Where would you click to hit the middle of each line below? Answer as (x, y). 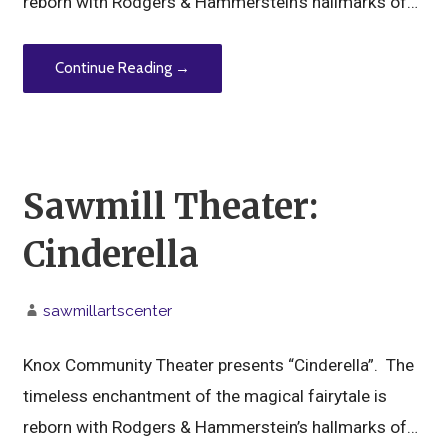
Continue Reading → (123, 68)
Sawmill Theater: (171, 206)
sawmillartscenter (108, 311)
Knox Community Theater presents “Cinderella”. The (219, 365)
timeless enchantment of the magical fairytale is (205, 396)
